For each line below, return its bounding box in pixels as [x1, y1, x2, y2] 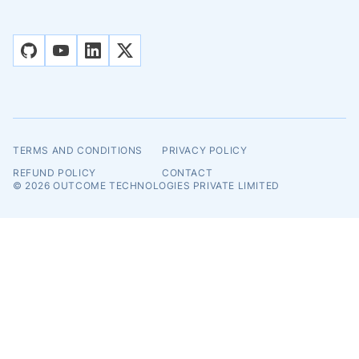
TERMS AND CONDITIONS [13, 144, 143, 157]
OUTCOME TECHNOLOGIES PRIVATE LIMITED [50, 179, 280, 192]
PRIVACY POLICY [162, 144, 248, 157]
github [20, 42, 54, 57]
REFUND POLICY [13, 167, 96, 179]
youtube [52, 42, 95, 57]
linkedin [84, 42, 124, 57]
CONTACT [162, 167, 213, 179]
